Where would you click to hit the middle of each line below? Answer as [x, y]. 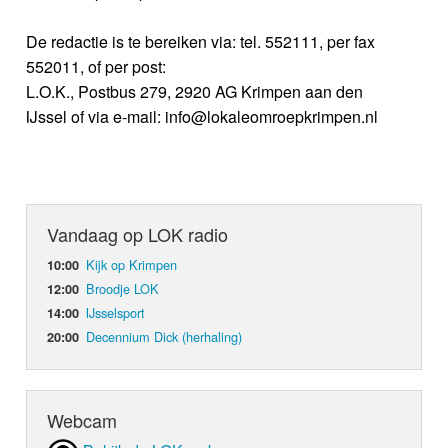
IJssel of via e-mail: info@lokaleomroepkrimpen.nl [202, 116]
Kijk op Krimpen [132, 264]
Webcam [82, 419]
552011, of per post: [96, 66]
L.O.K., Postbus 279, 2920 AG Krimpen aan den [195, 91]
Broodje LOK [123, 288]
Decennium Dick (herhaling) [164, 336]
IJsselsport [116, 312]
